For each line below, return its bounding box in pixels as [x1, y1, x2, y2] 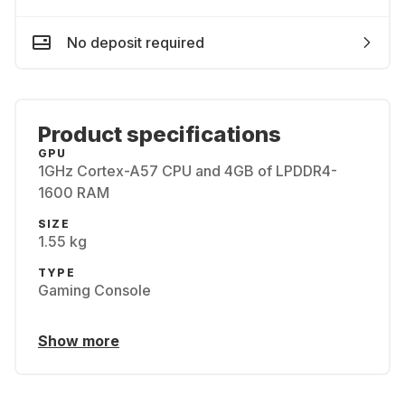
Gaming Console [38, 281, 151, 299]
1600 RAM [38, 184, 109, 202]
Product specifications [38, 121, 281, 147]
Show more [38, 332, 119, 350]
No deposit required [67, 33, 204, 52]
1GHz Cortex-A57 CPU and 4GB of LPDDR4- [38, 162, 337, 180]
